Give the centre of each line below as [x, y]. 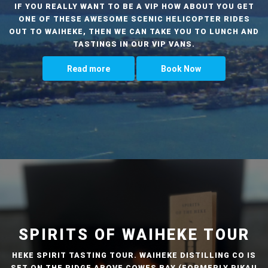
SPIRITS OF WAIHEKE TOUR [134, 234]
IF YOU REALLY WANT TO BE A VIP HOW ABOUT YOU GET [134, 6]
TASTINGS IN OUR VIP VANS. [134, 44]
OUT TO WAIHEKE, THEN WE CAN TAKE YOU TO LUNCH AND [134, 31]
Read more [89, 68]
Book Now [181, 68]
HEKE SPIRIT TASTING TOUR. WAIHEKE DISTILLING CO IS [134, 255]
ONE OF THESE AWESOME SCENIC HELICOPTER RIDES [134, 19]
